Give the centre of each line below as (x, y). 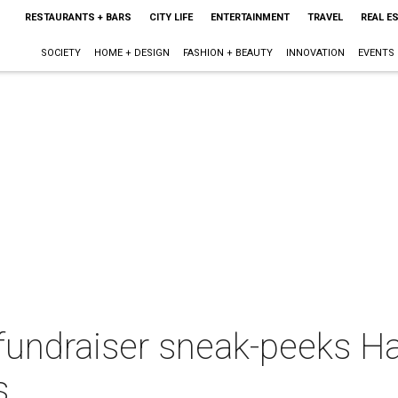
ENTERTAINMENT (250, 17)
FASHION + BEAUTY (227, 53)
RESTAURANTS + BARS (78, 17)
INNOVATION (315, 53)
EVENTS (376, 53)
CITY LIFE (171, 17)
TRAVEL (325, 17)
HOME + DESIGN (131, 53)
